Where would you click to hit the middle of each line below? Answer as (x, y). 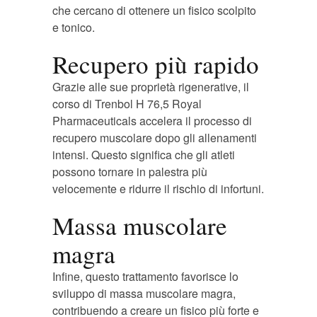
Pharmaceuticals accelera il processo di (152, 121)
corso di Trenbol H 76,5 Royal (127, 104)
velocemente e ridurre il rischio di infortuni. (158, 189)
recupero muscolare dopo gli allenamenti (155, 138)
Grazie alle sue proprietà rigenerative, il (151, 87)
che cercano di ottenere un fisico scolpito (154, 10)
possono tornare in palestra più (130, 172)
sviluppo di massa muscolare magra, (144, 293)
